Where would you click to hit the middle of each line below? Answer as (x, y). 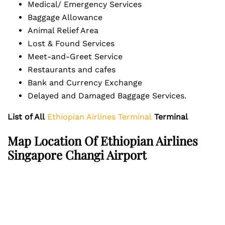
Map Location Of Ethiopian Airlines (103, 141)
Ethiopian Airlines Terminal (99, 117)
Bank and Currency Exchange (90, 83)
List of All (26, 117)
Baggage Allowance (70, 17)
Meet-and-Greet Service (80, 57)
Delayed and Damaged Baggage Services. (112, 96)
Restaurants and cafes (77, 70)
